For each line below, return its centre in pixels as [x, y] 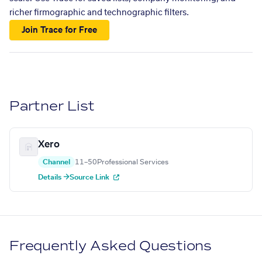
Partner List [52, 106]
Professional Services [133, 162]
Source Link [90, 177]
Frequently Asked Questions [111, 246]
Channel [56, 162]
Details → [54, 177]
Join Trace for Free [60, 30]
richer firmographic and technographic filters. [99, 13]
